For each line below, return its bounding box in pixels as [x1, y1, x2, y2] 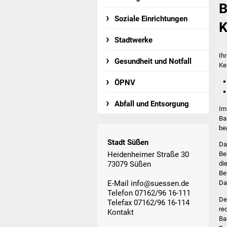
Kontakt [107, 207, 134, 217]
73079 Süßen [107, 159, 151, 169]
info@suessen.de [131, 178, 189, 188]
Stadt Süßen [107, 138, 148, 147]
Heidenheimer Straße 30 [107, 149, 189, 159]
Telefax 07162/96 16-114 [107, 198, 190, 207]
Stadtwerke [115, 35, 153, 45]
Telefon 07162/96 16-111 [107, 188, 191, 198]
